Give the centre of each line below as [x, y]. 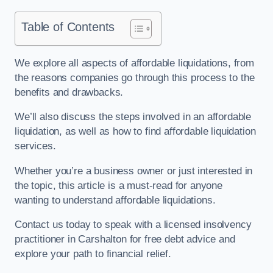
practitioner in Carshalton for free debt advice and [125, 239]
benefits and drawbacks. [71, 92]
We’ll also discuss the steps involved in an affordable [133, 117]
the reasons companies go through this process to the [135, 77]
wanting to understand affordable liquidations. [115, 200]
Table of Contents [68, 27]
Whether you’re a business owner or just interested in [134, 171]
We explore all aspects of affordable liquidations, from [134, 63]
